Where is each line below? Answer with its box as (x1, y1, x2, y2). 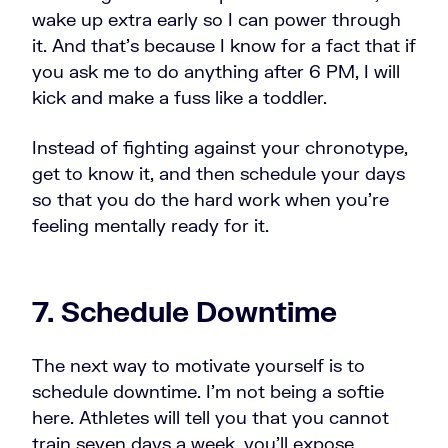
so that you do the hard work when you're (32, 188, 389, 211)
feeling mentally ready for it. (32, 214, 274, 237)
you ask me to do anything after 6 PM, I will (32, 60, 400, 83)
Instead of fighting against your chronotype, (32, 136, 408, 159)
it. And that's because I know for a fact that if (32, 34, 416, 57)
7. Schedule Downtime (32, 294, 337, 329)
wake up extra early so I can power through (32, 8, 401, 31)
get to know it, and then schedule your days (32, 162, 405, 185)
